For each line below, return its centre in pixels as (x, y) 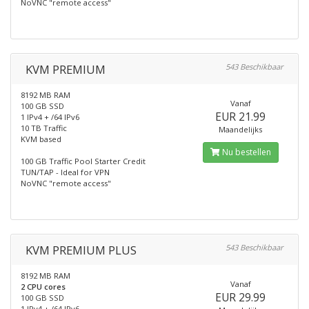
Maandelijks (241, 129)
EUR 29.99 (241, 297)
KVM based (41, 139)
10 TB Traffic (44, 128)
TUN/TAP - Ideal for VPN (65, 172)
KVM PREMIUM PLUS (81, 250)
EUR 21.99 (241, 117)
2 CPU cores (43, 287)
